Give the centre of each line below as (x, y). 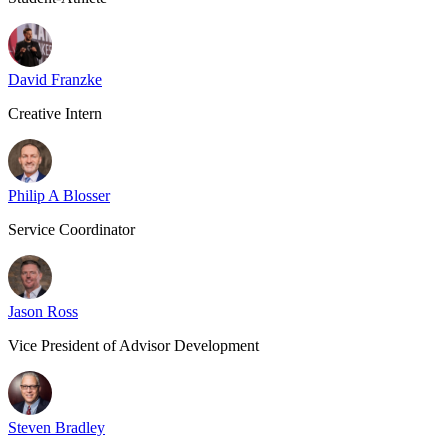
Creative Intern (55, 113)
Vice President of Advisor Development (133, 345)
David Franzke (55, 79)
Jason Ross (43, 311)
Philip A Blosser (59, 195)
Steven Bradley (56, 427)
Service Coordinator (71, 229)
